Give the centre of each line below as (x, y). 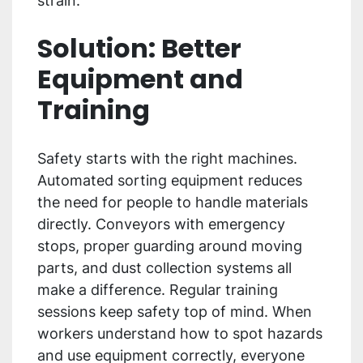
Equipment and (140, 79)
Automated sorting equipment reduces (170, 181)
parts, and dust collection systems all (164, 268)
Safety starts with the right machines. (167, 159)
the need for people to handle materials (173, 203)
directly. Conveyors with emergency (161, 224)
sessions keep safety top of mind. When (175, 312)
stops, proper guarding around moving (170, 246)
